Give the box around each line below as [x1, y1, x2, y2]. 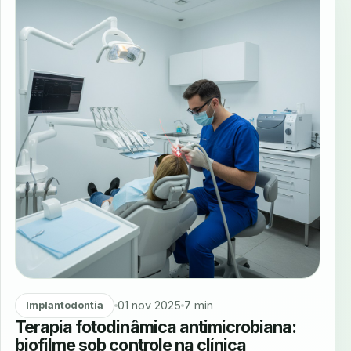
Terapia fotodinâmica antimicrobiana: [15, 316, 297, 337]
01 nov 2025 [117, 299, 181, 313]
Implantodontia [25, 299, 103, 312]
